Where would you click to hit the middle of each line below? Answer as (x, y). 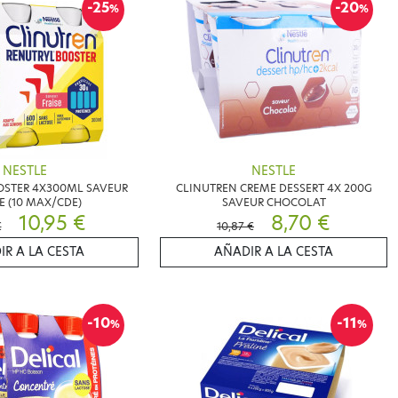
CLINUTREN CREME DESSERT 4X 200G (274, 187)
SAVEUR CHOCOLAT (274, 202)
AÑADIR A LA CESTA (274, 251)
